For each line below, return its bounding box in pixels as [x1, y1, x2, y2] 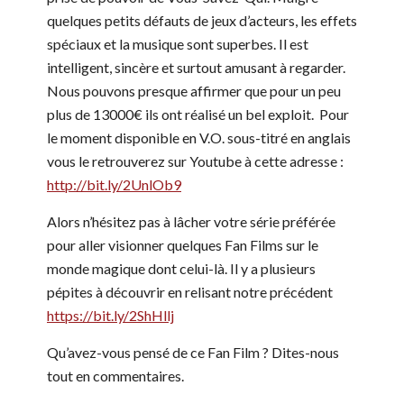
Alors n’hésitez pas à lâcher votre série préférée [47, 212, 335, 230]
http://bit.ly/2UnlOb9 [47, 175, 181, 193]
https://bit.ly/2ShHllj [47, 306, 174, 324]
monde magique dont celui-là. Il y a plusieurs [47, 259, 316, 277]
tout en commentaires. [47, 366, 187, 384]
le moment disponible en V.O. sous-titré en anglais [47, 128, 351, 146]
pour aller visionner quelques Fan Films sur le [47, 235, 318, 253]
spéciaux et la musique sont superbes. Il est [47, 34, 308, 52]
